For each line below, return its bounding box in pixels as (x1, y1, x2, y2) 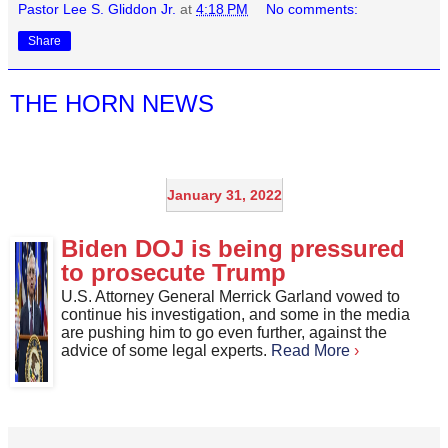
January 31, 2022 (166, 186, 282, 203)
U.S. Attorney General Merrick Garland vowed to (61, 287, 400, 305)
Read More (271, 341, 350, 359)
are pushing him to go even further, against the (61, 323, 387, 341)
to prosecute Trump (61, 258, 286, 286)
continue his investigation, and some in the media (61, 305, 410, 323)
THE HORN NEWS (10, 90, 214, 118)
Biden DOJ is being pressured (61, 234, 405, 262)
